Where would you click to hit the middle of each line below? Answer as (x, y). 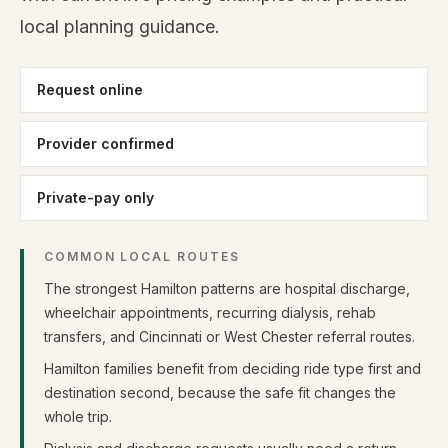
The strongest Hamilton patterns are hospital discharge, (227, 288)
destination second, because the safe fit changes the (220, 392)
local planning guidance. (120, 26)
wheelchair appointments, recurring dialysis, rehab (210, 312)
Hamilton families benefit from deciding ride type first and (232, 368)
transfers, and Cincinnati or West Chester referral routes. (229, 336)
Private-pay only (95, 197)
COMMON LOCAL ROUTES (142, 256)
